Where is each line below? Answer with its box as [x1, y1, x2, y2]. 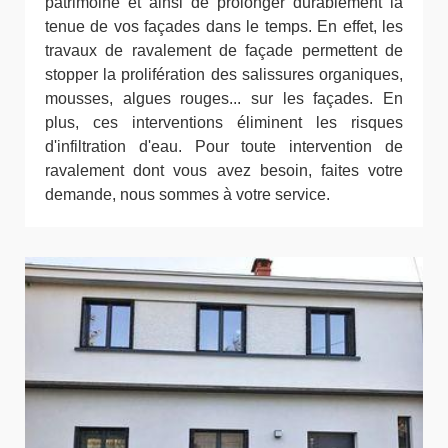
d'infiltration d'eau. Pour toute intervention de [45, 137, 403, 155]
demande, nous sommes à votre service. [45, 185, 330, 203]
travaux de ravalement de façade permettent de [45, 41, 403, 59]
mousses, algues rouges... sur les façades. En [45, 89, 403, 107]
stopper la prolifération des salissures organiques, [45, 65, 403, 83]
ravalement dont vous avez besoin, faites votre [45, 161, 403, 179]
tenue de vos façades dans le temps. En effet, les [45, 17, 403, 35]
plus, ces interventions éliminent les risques [45, 113, 403, 131]
